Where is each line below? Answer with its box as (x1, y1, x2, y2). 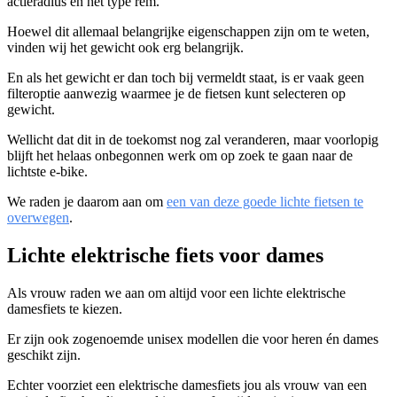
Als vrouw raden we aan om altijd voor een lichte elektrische (7, 284, 346, 300)
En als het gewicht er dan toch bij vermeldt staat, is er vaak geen (7, 69, 364, 85)
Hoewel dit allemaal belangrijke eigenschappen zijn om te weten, (7, 23, 370, 39)
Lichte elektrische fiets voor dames (7, 243, 323, 267)
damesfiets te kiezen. (7, 300, 122, 316)
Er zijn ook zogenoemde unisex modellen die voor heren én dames (7, 331, 378, 346)
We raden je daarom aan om (7, 193, 167, 209)
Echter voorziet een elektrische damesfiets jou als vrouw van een (7, 377, 367, 393)
